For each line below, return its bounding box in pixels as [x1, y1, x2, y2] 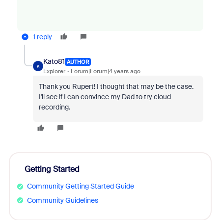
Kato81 [43, 57, 65, 66]
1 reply [32, 32, 52, 41]
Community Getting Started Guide [27, 182, 134, 191]
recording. [38, 103, 70, 111]
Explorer [43, 67, 65, 75]
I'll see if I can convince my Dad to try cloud [38, 92, 171, 101]
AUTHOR [66, 58, 89, 65]
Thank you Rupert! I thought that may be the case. [38, 82, 193, 91]
